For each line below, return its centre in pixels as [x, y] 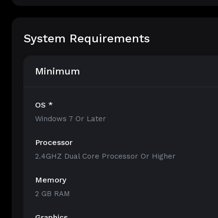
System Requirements [87, 38]
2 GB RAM [53, 194]
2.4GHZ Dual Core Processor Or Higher [105, 156]
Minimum [57, 71]
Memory [51, 180]
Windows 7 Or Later [71, 119]
